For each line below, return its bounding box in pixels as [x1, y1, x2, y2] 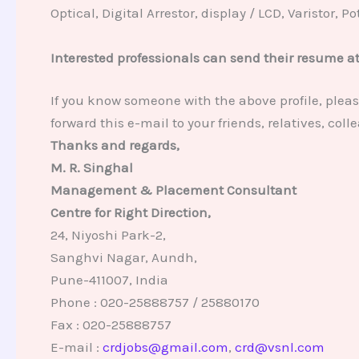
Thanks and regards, [50, 137, 179, 154]
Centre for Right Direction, [50, 204, 211, 221]
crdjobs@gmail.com [102, 339, 228, 356]
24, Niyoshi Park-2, [50, 227, 166, 244]
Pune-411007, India [50, 272, 168, 288]
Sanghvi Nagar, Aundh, [50, 249, 197, 266]
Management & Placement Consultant [50, 182, 296, 199]
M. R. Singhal [50, 159, 133, 176]
